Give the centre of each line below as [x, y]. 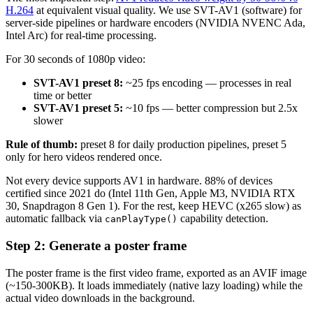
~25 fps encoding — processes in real [207, 83]
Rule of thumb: [42, 145]
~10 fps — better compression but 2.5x [210, 108]
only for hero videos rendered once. [84, 157]
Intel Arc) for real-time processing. [81, 36]
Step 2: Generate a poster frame [96, 246]
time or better [63, 96]
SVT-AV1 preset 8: [78, 83]
